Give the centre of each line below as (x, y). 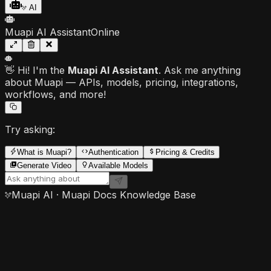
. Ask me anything (200, 70)
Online (105, 32)
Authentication (113, 152)
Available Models (118, 165)
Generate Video (44, 165)
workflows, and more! (55, 94)
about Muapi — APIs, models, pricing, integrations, (122, 82)
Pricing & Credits (185, 152)
